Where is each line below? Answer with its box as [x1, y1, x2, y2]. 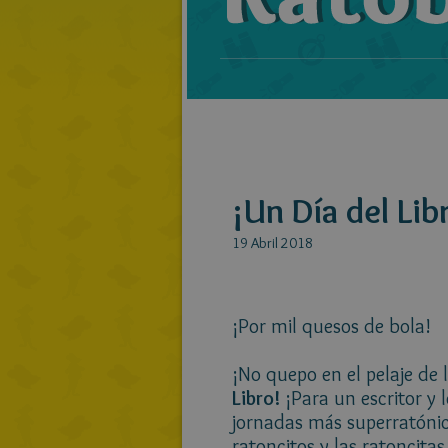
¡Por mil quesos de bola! [232, 314, 431, 338]
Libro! [232, 386, 280, 410]
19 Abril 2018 [232, 234, 313, 252]
